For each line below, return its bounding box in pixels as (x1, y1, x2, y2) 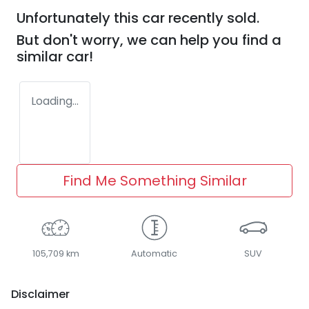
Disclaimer (11, 286, 70, 303)
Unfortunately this (17, 8, 142, 28)
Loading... (31, 93, 79, 110)
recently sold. (165, 8, 259, 28)
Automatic (131, 248, 178, 260)
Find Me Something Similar (62, 171, 247, 191)
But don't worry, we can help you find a (17, 30, 281, 50)
